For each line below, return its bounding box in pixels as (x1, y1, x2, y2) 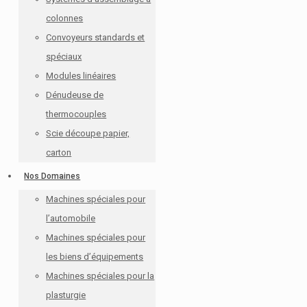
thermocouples (46, 109, 107, 119)
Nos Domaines (24, 171, 81, 181)
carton (46, 147, 72, 158)
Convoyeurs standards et (46, 32, 145, 42)
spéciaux (46, 51, 82, 62)
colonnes (46, 13, 84, 23)
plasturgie (46, 290, 86, 300)
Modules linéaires (46, 71, 116, 81)
